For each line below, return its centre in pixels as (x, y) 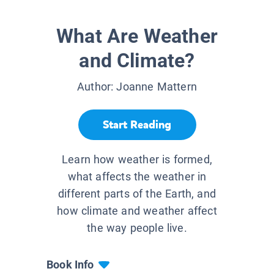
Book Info (70, 265)
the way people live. (137, 228)
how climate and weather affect (137, 211)
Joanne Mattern (157, 87)
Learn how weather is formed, (137, 160)
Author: (97, 87)
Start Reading (137, 124)
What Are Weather (137, 36)
